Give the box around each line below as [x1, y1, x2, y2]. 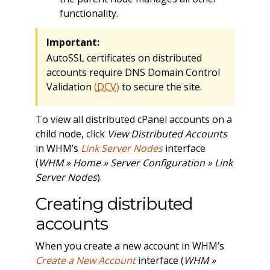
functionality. [59, 6, 118, 20]
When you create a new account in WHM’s [35, 239, 224, 253]
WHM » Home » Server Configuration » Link [38, 156, 233, 170]
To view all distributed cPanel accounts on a [35, 113, 232, 127]
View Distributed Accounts [107, 127, 227, 141]
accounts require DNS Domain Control [46, 66, 220, 80]
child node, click [35, 127, 107, 141]
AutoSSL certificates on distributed [46, 51, 202, 65]
